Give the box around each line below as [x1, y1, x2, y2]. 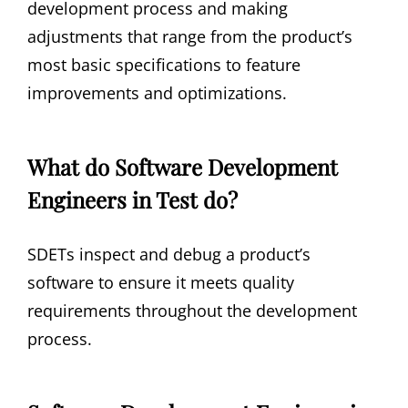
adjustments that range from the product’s [27, 25, 352, 48]
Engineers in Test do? [27, 185, 238, 215]
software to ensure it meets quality [27, 270, 294, 293]
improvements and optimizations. [27, 82, 287, 105]
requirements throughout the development [27, 299, 357, 321]
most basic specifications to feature [27, 54, 301, 76]
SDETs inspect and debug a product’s [27, 242, 311, 265]
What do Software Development [27, 152, 338, 182]
